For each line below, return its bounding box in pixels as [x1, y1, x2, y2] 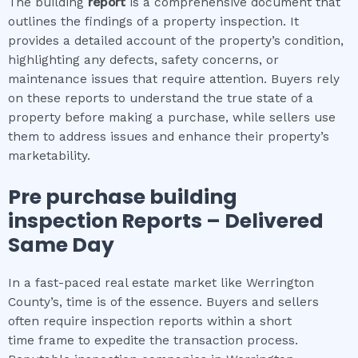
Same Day [8, 230, 114, 259]
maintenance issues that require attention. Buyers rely [8, 71, 340, 86]
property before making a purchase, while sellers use [8, 109, 336, 125]
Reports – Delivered [117, 206, 324, 235]
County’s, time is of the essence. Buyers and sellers [8, 294, 319, 309]
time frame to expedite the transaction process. [8, 332, 298, 348]
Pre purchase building [8, 182, 237, 211]
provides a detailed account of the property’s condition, [8, 33, 344, 48]
